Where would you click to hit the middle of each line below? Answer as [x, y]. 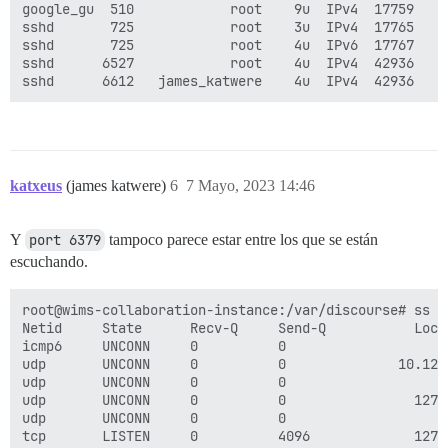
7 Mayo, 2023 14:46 [250, 185]
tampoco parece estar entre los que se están [241, 239]
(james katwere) [118, 185]
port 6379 [65, 239]
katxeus [36, 185]
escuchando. [49, 261]
